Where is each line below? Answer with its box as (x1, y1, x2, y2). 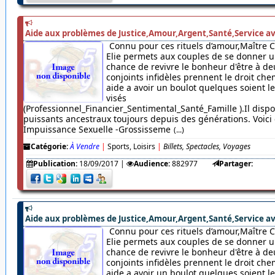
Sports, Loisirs (107, 141, 155, 152)
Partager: (219, 158, 253, 169)
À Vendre (69, 141, 99, 152)
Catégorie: (30, 141, 68, 152)
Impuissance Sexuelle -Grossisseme (23, 123, 171, 136)
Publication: (33, 158, 77, 169)
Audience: (133, 158, 170, 169)
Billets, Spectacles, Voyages (163, 141, 250, 152)
